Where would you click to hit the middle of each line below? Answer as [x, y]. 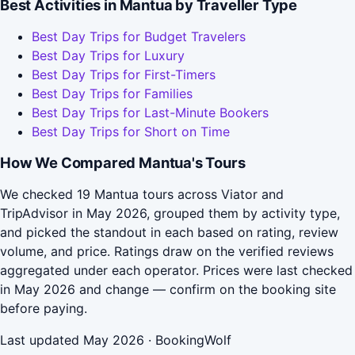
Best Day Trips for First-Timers [124, 75]
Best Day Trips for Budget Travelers [139, 37]
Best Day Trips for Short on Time [131, 132]
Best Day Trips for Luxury [108, 56]
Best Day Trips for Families [112, 94]
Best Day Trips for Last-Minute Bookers [150, 113]
